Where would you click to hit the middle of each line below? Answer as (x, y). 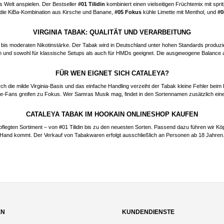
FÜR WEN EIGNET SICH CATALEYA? (112, 73)
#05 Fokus (128, 12)
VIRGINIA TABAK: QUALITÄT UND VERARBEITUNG (112, 32)
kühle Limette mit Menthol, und (179, 12)
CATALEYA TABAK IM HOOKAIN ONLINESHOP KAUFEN (112, 114)
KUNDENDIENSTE (148, 212)
